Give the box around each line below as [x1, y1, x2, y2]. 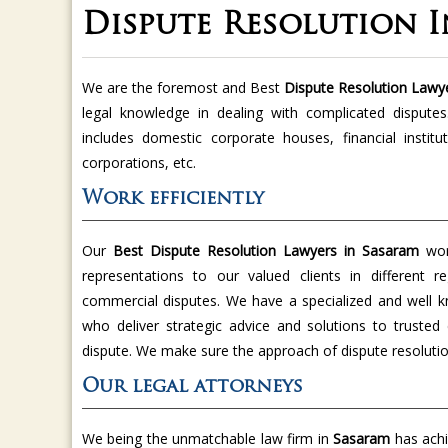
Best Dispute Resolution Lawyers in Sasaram [113, 242, 420, 262]
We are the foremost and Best [82, 79, 285, 99]
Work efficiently [82, 191, 264, 211]
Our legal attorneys [82, 379, 303, 399]
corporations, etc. [82, 154, 200, 174]
